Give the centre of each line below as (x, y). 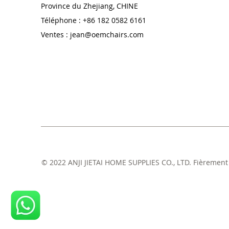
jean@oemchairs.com (107, 34)
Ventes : (55, 34)
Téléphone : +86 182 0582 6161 (94, 20)
